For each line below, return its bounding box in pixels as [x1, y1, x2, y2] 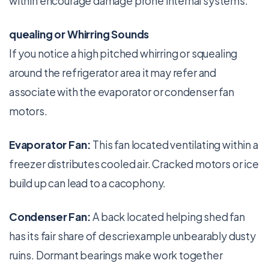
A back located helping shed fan [91, 210, 245, 223]
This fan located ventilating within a [92, 138, 258, 151]
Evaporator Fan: [9, 138, 93, 151]
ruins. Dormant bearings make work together [9, 249, 223, 262]
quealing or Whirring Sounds [9, 28, 150, 41]
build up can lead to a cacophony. [9, 177, 166, 190]
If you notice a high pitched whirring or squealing [9, 47, 238, 60]
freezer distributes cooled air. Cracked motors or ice [9, 157, 259, 171]
